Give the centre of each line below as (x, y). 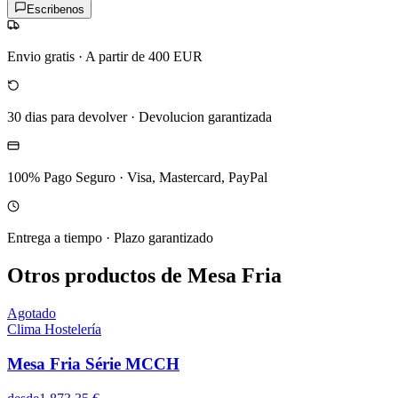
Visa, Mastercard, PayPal (197, 178)
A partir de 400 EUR (144, 57)
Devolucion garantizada (205, 117)
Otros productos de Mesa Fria (144, 276)
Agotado (32, 314)
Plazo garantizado (163, 238)
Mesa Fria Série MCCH (93, 364)
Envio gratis (41, 57)
